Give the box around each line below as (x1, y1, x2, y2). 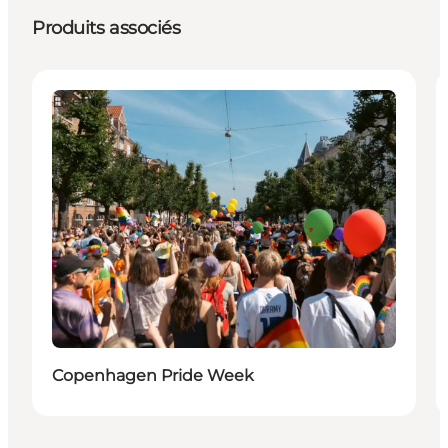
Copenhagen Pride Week (52, 366, 254, 386)
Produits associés (32, 17, 181, 40)
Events (52, 92, 108, 112)
